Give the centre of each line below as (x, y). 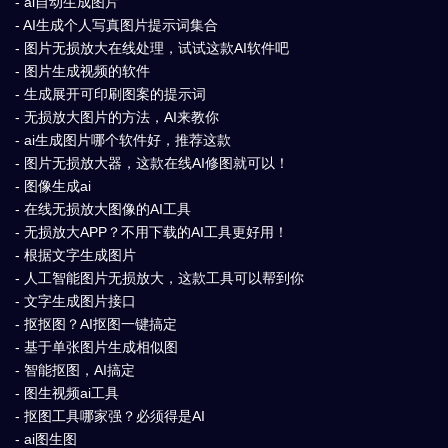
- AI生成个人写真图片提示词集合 (116, 24)
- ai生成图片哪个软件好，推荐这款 (123, 139)
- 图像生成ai (53, 185)
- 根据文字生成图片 (75, 254)
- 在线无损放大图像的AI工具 (103, 208)
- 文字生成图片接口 (75, 300)
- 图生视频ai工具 (67, 392)
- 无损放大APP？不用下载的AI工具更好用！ (151, 231)
